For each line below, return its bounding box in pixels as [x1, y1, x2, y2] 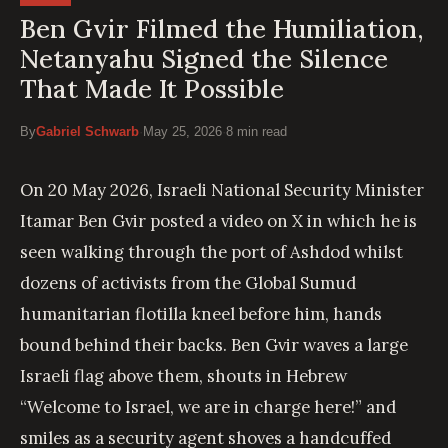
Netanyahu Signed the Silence [20, 42, 388, 76]
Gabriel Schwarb [36, 124, 139, 140]
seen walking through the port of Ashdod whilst [20, 240, 403, 263]
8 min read [226, 124, 287, 140]
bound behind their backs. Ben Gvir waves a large [20, 333, 408, 356]
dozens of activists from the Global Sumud [20, 271, 356, 294]
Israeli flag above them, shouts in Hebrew [20, 364, 347, 387]
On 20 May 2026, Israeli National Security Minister [20, 178, 424, 201]
